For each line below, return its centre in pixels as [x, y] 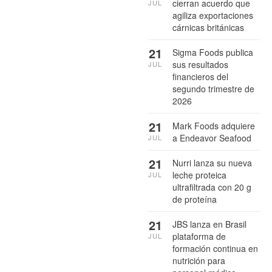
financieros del [200, 76]
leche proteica [199, 175]
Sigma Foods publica [213, 52]
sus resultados [200, 64]
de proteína [195, 199]
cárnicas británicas [208, 27]
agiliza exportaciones [213, 15]
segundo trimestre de [213, 88]
